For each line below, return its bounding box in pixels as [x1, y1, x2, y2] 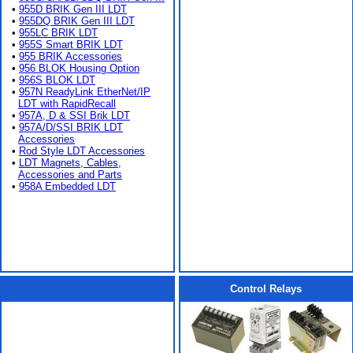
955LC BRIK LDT [19, 27, 98, 39]
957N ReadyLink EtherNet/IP [19, 86, 150, 98]
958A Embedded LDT [19, 180, 116, 192]
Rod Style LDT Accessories [19, 145, 145, 157]
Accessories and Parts [18, 169, 122, 180]
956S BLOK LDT [19, 74, 95, 86]
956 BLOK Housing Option [19, 62, 139, 74]
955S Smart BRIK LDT [19, 39, 123, 50]
